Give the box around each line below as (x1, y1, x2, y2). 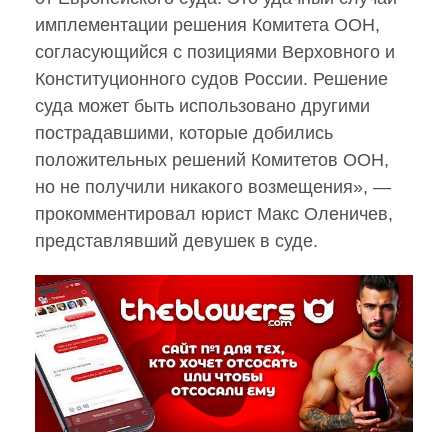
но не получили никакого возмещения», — (35, 176, 391, 197)
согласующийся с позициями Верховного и (35, 41, 395, 62)
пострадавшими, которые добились (35, 122, 333, 143)
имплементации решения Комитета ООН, (35, 14, 380, 35)
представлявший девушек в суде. (35, 230, 318, 251)
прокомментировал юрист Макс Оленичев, (35, 203, 393, 224)
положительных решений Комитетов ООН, (35, 149, 389, 170)
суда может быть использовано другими (35, 95, 370, 116)
